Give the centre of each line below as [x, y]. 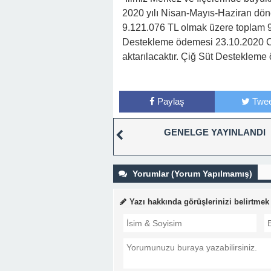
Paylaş [171, 101]
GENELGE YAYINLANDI [214, 132]
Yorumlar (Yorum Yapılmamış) [191, 174]
